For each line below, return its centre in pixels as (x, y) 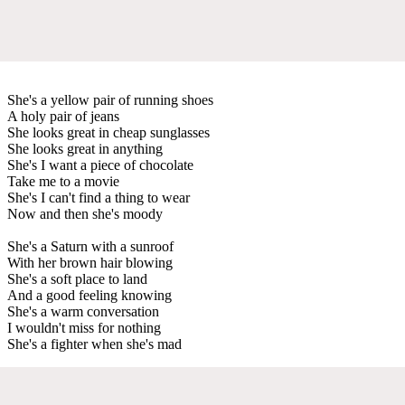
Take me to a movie (63, 181)
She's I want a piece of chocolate (100, 165)
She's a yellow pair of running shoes (110, 99)
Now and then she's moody (85, 213)
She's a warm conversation (83, 311)
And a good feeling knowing (89, 295)
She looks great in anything (85, 148)
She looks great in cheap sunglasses (108, 132)
